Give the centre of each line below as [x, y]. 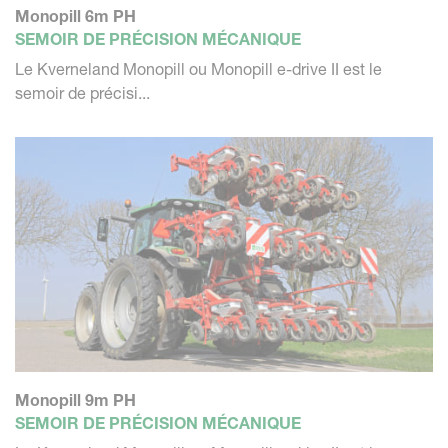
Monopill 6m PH [75, 16]
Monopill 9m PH [75, 400]
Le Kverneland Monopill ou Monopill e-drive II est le [198, 69]
